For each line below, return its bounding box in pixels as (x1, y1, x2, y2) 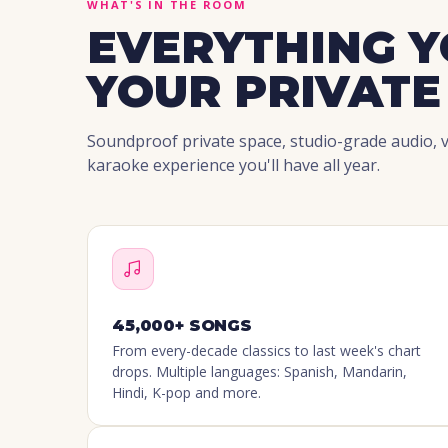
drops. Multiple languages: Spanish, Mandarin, (112, 362, 407, 382)
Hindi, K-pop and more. (112, 383, 261, 403)
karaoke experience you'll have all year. (87, 154, 380, 177)
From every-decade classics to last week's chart (112, 341, 421, 361)
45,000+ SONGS (112, 316, 252, 336)
